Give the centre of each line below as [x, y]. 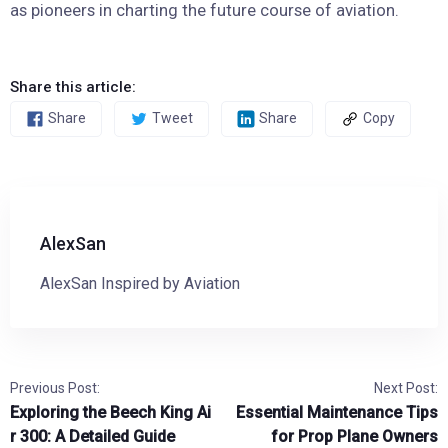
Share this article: [73, 86]
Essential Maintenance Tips [337, 412]
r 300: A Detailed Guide [92, 436]
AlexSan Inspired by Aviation [140, 283]
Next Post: [406, 387]
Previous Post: [55, 387]
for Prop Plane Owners [354, 436]
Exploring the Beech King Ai [110, 412]
